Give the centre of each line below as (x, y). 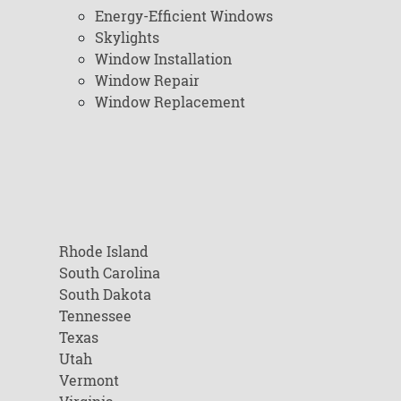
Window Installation (163, 59)
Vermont (89, 380)
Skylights (127, 37)
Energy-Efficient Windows (183, 16)
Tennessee (95, 316)
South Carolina (109, 273)
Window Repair (147, 80)
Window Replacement (170, 102)
